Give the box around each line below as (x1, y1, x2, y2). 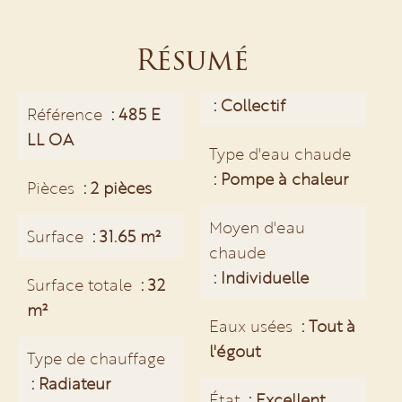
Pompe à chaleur (221, 167, 348, 190)
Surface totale (27, 273, 136, 296)
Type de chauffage (27, 346, 165, 370)
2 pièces (91, 176, 152, 199)
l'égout (209, 339, 260, 363)
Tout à (309, 314, 355, 337)
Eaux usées (209, 314, 297, 337)
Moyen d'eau (209, 215, 305, 239)
